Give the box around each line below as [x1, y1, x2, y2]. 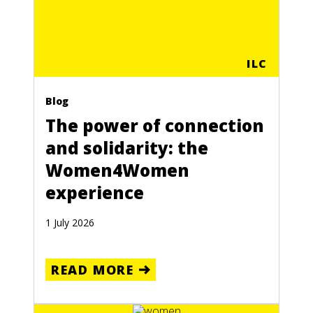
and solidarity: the [45, 136, 208, 160]
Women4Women [45, 159, 189, 182]
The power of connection [45, 114, 264, 138]
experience [45, 181, 144, 205]
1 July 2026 [45, 216, 94, 230]
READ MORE [51, 261, 134, 279]
